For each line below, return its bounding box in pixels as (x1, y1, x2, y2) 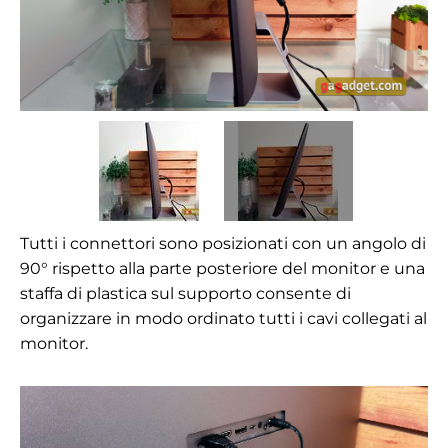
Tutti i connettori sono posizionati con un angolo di (20, 234, 426, 254)
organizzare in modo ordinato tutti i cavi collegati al (20, 309, 427, 329)
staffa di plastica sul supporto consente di (20, 284, 351, 304)
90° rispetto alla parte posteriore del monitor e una (20, 259, 425, 279)
